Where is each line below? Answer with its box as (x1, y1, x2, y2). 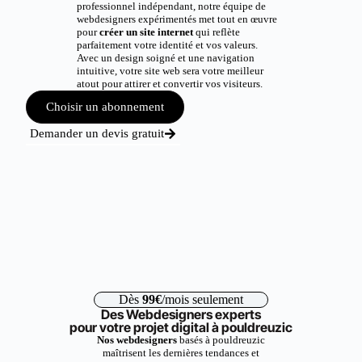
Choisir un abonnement (46, 100, 165, 113)
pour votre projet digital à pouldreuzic (69, 319, 293, 335)
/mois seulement (162, 293, 243, 306)
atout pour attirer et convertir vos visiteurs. (76, 78, 263, 90)
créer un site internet (99, 26, 196, 38)
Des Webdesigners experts (101, 306, 261, 322)
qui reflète (195, 26, 240, 38)
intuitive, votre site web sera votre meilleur (76, 65, 263, 77)
